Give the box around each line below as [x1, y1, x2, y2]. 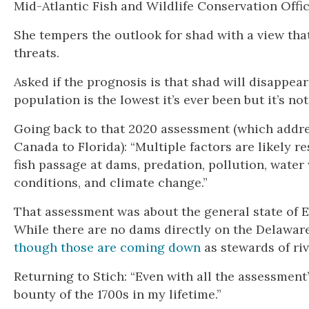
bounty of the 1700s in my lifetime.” [14, 286, 221, 302]
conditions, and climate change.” [14, 174, 208, 190]
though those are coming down [14, 239, 201, 255]
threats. [14, 44, 59, 61]
